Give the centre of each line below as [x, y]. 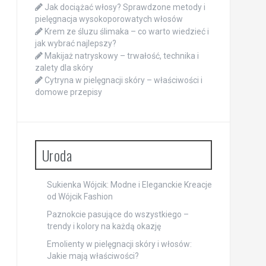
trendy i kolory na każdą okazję [104, 227]
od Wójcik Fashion [80, 197]
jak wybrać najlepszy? [75, 44]
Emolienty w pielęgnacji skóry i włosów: [119, 244]
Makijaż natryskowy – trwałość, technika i [121, 56]
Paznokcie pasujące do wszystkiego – [118, 215]
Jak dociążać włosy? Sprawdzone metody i [125, 7]
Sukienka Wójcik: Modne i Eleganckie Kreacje [129, 185]
